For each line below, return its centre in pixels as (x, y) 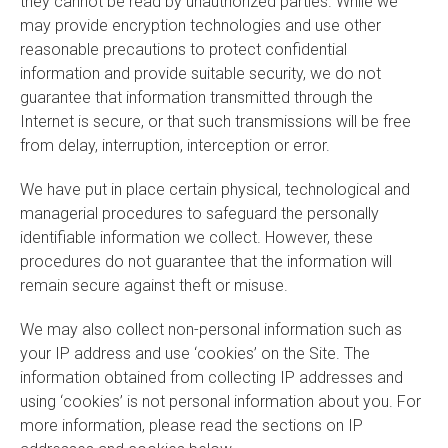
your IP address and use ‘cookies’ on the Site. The (195, 353)
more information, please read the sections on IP (191, 425)
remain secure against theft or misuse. (154, 285)
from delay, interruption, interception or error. (175, 145)
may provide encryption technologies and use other (200, 25)
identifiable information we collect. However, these (196, 237)
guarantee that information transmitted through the (196, 97)
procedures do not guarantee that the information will (206, 261)
